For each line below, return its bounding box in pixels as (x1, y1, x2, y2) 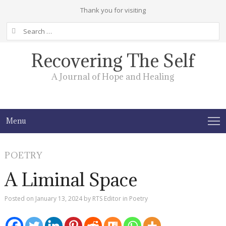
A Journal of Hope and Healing (51, 71, 175, 82)
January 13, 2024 (35, 194, 83, 203)
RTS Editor (92, 194, 122, 203)
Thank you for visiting (80, 6, 146, 15)
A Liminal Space (5, 168, 138, 191)
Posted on (5, 194, 36, 203)
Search (6, 23, 28, 32)
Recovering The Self (31, 49, 195, 72)
